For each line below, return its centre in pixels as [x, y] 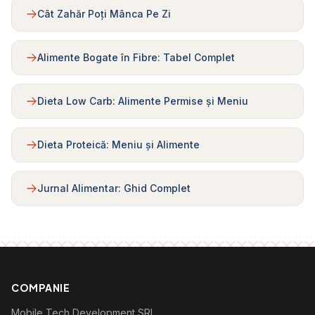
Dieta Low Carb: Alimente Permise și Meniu [143, 101]
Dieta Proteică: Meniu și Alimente [118, 144]
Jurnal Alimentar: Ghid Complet [114, 188]
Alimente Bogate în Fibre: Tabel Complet [136, 57]
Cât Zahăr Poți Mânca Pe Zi [104, 14]
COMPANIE [41, 288]
